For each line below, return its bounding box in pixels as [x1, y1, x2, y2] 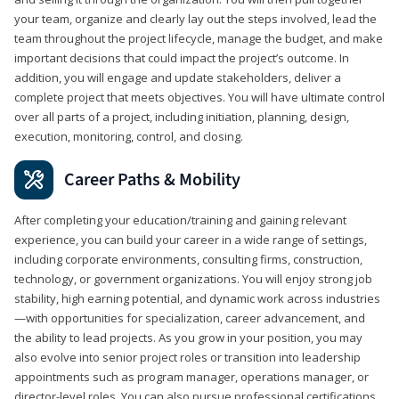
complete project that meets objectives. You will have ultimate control [14, 88, 385, 105]
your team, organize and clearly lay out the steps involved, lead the [14, 10, 377, 27]
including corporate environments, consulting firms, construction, [14, 250, 362, 267]
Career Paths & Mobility [64, 167, 240, 192]
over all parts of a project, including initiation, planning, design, [14, 108, 349, 125]
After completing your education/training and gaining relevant [14, 211, 346, 228]
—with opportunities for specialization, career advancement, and [14, 309, 365, 326]
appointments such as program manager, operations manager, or [14, 368, 369, 385]
